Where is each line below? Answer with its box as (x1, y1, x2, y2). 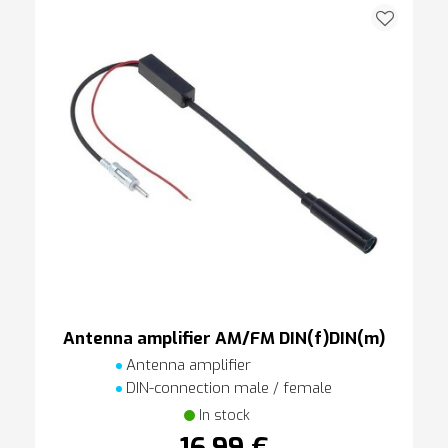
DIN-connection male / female (122, 378, 332, 399)
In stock (198, 406, 250, 426)
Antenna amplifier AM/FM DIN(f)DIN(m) (63, 327, 385, 351)
